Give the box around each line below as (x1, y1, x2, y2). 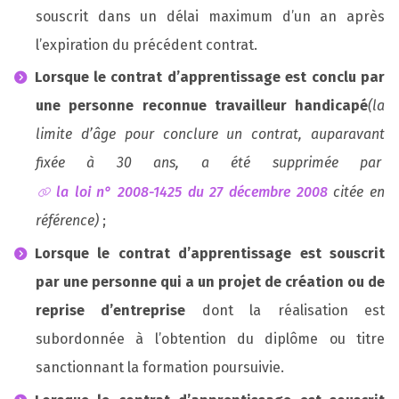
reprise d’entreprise (36, 302, 186, 320)
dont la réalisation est (185, 302, 386, 320)
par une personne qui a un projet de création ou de (36, 273, 385, 291)
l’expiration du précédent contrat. (36, 36, 257, 53)
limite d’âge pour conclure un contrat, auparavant (36, 126, 385, 143)
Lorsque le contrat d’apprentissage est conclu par (34, 69, 385, 86)
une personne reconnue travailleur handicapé (36, 97, 368, 115)
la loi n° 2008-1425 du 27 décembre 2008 (56, 183, 328, 201)
